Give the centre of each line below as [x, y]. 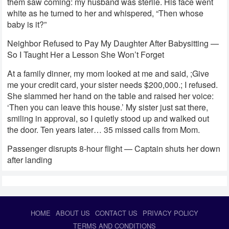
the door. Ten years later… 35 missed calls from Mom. [104, 130]
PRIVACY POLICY [170, 213]
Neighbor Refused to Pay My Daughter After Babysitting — [113, 43]
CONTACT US [116, 213]
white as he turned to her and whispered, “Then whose [106, 13]
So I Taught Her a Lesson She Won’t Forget [86, 55]
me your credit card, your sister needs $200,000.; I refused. [113, 85]
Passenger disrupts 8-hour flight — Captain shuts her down [114, 149]
